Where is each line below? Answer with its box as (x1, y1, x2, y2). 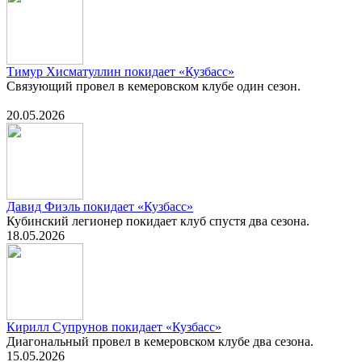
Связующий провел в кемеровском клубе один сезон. (6, 79, 301, 94)
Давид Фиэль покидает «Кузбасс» (6, 200, 193, 214)
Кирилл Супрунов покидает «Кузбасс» (6, 320, 221, 335)
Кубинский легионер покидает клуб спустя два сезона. (6, 214, 309, 229)
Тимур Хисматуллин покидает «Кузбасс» (6, 65, 234, 79)
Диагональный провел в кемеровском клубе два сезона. (6, 335, 314, 349)
